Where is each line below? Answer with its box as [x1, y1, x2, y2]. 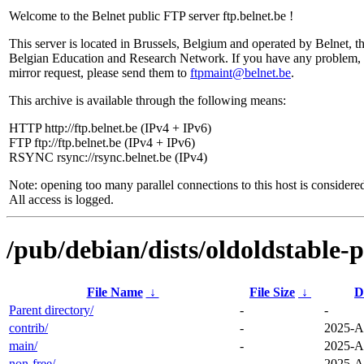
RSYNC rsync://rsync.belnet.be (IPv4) [9, 150, 207, 164]
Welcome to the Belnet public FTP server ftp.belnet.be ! [9, 9, 293, 23]
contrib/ [9, 320, 48, 335]
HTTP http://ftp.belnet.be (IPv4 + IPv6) [9, 121, 211, 135]
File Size [249, 284, 295, 299]
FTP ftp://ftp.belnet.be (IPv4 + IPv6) [9, 136, 195, 149]
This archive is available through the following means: [9, 93, 286, 107]
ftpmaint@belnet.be [190, 66, 291, 80]
